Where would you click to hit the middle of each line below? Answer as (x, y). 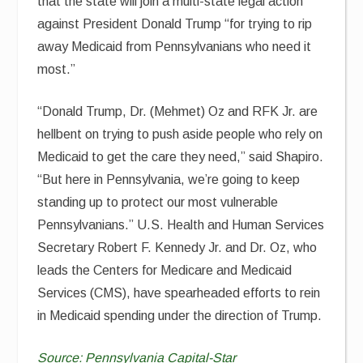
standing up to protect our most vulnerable (158, 202)
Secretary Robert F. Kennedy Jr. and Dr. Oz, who (177, 248)
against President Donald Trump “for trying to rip (175, 24)
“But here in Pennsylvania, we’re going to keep (169, 179)
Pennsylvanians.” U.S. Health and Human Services (181, 225)
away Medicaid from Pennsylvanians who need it (175, 47)
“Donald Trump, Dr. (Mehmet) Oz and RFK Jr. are (178, 111)
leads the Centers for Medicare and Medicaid (165, 270)
